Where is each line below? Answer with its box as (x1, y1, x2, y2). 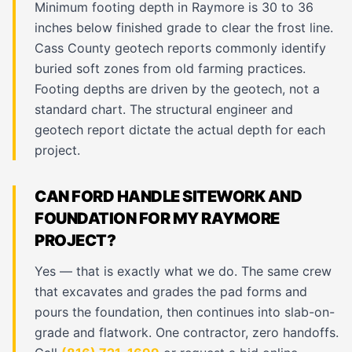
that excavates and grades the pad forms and (35, 283, 307, 299)
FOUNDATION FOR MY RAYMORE (35, 208, 280, 228)
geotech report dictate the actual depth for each (35, 121, 325, 137)
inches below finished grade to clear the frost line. (35, 19, 333, 35)
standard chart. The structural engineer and (35, 101, 293, 117)
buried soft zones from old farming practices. (35, 60, 306, 76)
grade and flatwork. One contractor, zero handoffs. (35, 324, 339, 340)
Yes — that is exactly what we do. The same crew (35, 262, 332, 279)
